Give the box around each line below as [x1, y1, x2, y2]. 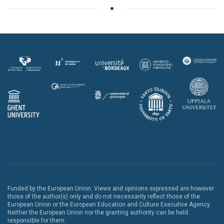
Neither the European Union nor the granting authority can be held [7, 209, 188, 216]
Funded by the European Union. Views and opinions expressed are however [7, 185, 214, 192]
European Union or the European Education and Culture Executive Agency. [7, 201, 211, 208]
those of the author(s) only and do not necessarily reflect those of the [7, 193, 200, 200]
